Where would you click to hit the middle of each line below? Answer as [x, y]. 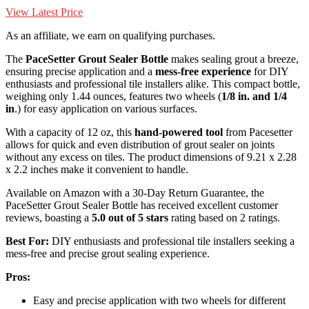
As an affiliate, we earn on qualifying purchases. [110, 36]
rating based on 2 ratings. [224, 218]
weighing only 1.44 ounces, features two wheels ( [113, 97]
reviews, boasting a [49, 218]
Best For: [27, 241]
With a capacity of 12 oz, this [70, 132]
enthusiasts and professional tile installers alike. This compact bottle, [153, 84]
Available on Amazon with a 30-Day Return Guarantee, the [135, 193]
